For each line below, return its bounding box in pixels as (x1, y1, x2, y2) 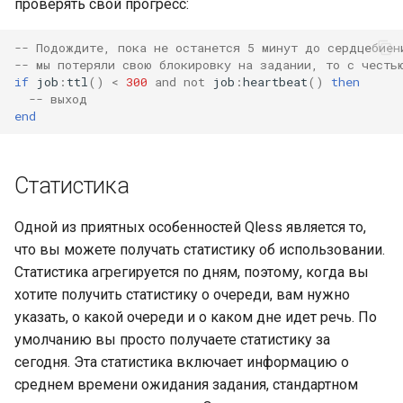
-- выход (29, 90, 87, 107)
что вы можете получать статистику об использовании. (14, 241, 385, 258)
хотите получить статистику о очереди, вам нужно (14, 286, 350, 303)
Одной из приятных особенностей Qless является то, (14, 219, 366, 236)
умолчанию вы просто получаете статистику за (14, 331, 330, 348)
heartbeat (243, 73, 308, 90)
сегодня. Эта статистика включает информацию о (14, 354, 349, 371)
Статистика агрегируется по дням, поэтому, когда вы (14, 264, 369, 281)
